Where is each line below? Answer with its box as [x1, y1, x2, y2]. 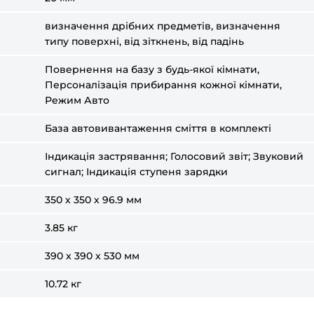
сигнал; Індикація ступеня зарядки [45, 165, 228, 178]
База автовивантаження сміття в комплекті [45, 122, 271, 135]
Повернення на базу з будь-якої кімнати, [45, 63, 259, 76]
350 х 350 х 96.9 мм [45, 193, 142, 206]
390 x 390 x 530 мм [45, 250, 139, 262]
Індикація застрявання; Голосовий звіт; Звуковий [45, 150, 303, 163]
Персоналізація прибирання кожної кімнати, [45, 78, 282, 91]
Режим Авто [45, 94, 109, 107]
